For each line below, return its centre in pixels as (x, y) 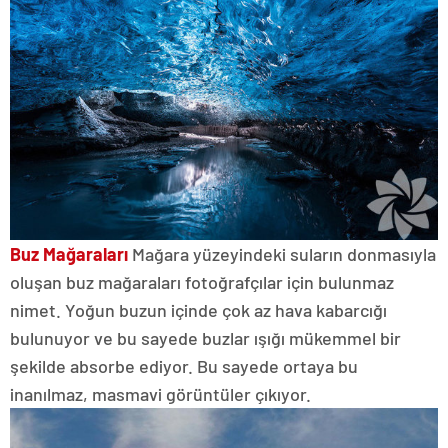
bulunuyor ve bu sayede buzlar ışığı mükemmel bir (205, 337)
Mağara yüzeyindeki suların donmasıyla (282, 253)
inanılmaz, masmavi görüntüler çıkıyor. (160, 393)
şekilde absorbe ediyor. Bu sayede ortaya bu (184, 365)
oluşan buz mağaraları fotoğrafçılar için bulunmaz (202, 281)
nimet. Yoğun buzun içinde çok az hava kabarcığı (198, 309)
